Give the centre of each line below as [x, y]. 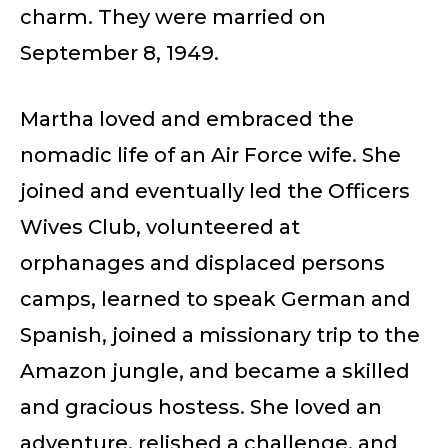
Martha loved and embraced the [187, 118]
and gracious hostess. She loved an [201, 406]
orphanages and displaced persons [202, 262]
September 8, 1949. [119, 52]
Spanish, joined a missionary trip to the [220, 334]
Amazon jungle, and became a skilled [215, 370]
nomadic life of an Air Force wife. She [210, 154]
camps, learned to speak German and [215, 298]
